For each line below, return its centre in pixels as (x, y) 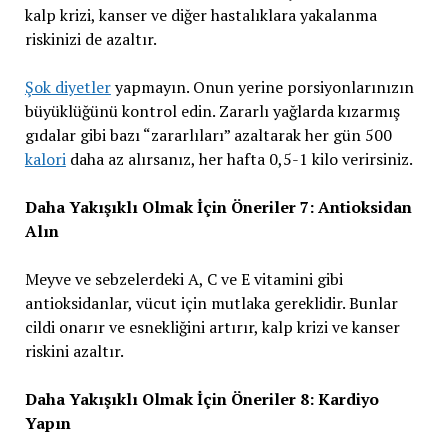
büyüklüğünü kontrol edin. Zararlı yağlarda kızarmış (212, 111)
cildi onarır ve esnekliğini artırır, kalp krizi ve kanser (212, 327)
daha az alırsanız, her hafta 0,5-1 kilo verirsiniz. (239, 159)
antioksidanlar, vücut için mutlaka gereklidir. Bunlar (211, 303)
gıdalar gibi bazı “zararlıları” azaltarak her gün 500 (208, 135)
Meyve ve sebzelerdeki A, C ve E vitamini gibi (183, 279)
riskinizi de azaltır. (90, 39)
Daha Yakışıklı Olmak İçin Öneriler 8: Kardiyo (201, 399)
